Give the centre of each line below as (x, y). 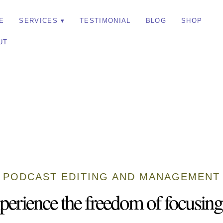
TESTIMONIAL (105, 21)
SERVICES (39, 21)
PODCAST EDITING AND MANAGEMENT (111, 177)
